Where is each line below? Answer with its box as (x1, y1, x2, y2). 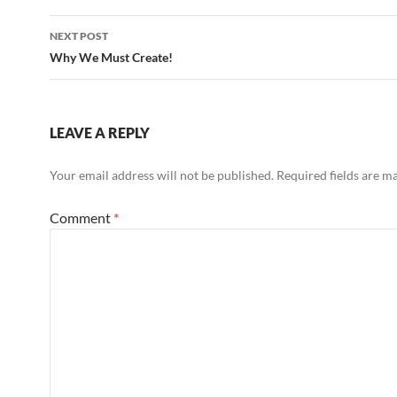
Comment (50, 209, 113, 226)
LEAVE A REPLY (50, 124, 150, 141)
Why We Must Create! (50, 50, 173, 65)
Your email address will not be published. (50, 167, 274, 183)
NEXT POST (50, 29, 108, 43)
